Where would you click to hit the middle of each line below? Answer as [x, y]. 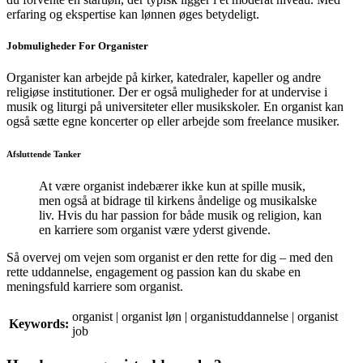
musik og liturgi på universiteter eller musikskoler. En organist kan [175, 107]
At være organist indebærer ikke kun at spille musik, [172, 186]
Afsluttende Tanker [44, 154]
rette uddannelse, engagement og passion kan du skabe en [154, 271]
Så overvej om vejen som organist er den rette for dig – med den [170, 257]
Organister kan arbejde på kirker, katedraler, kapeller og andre [164, 77]
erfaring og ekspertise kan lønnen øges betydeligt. [133, 14]
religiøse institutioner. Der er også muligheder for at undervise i [167, 92]
